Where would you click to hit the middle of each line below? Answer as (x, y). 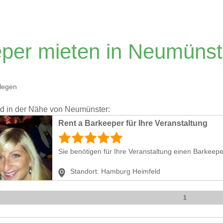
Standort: (85, 171)
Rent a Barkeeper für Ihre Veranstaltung (133, 123)
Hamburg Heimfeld (131, 171)
